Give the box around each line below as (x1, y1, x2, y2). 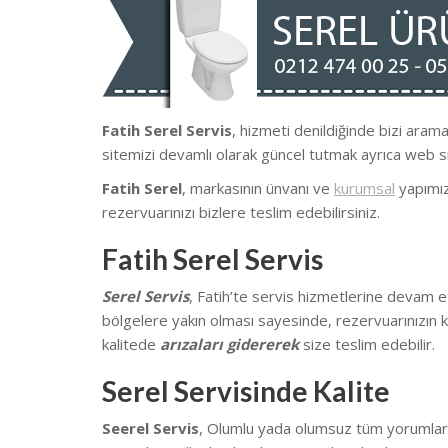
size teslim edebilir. (299, 334, 435, 355)
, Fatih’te (189, 286, 252, 307)
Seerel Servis (102, 418, 199, 439)
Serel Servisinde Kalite (102, 374, 390, 409)
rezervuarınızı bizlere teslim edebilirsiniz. (102, 202, 380, 223)
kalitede (102, 334, 160, 355)
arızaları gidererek (160, 334, 299, 355)
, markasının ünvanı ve (182, 178, 334, 199)
